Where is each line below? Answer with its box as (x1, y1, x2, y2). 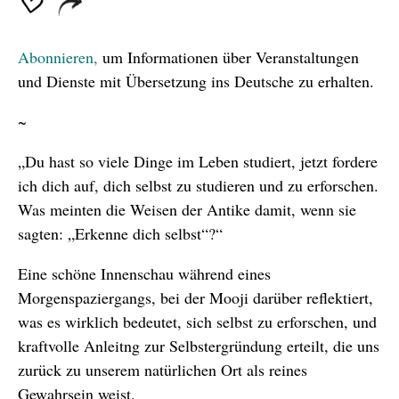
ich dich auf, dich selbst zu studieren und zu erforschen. (18, 175, 379, 197)
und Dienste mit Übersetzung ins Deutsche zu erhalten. (18, 70, 374, 93)
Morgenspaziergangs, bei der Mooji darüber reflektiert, (18, 287, 373, 309)
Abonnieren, (18, 46, 98, 69)
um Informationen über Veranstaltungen (98, 46, 359, 69)
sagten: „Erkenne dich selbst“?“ (18, 223, 223, 245)
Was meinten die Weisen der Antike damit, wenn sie (18, 199, 356, 221)
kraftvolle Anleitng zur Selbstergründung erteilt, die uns (18, 335, 379, 357)
